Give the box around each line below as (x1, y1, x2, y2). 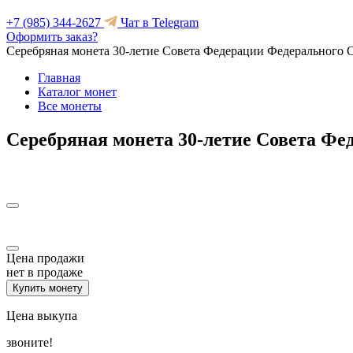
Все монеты (38, 99, 102, 113)
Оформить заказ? (6, 30, 98, 43)
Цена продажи (6, 251, 84, 265)
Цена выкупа (6, 308, 77, 322)
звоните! (6, 335, 53, 349)
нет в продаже (6, 265, 83, 279)
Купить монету (13, 281, 83, 294)
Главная (38, 71, 80, 84)
